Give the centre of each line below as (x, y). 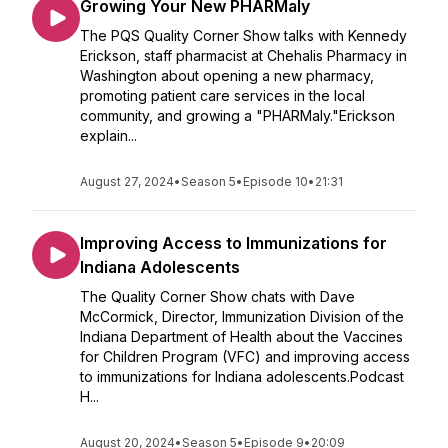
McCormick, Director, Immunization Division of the (242, 316)
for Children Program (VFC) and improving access (245, 356)
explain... (108, 135)
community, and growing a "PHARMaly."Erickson (237, 115)
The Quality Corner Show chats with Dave (217, 296)
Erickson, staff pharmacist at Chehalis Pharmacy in (243, 55)
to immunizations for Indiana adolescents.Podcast (242, 376)
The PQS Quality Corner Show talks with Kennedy (243, 35)
